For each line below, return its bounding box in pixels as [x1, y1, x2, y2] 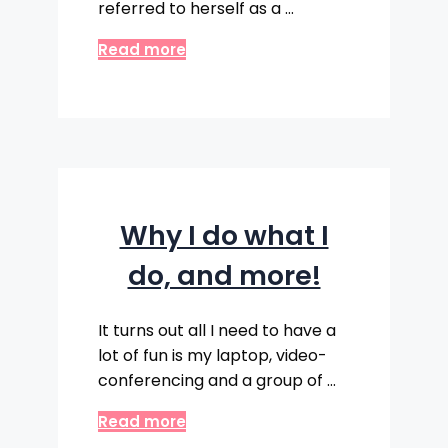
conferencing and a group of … [98, 368, 336, 392]
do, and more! [127, 256, 321, 294]
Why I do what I [119, 216, 329, 254]
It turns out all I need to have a [98, 318, 336, 342]
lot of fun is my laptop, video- [98, 343, 327, 367]
